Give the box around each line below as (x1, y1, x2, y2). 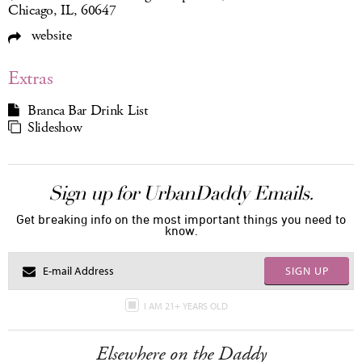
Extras (8, 65, 53, 91)
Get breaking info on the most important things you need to (16, 211, 346, 226)
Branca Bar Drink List (27, 100, 149, 120)
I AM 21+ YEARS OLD (143, 299, 230, 312)
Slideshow (27, 117, 82, 137)
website (27, 25, 72, 45)
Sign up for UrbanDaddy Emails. (48, 180, 314, 205)
